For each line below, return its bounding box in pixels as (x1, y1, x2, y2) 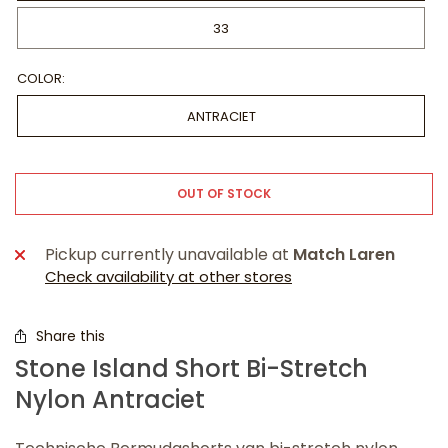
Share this (36, 326, 105, 346)
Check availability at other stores (45, 266, 292, 287)
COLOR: (17, 69, 65, 88)
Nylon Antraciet (15, 383, 205, 416)
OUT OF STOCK (176, 185, 272, 202)
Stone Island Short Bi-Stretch (15, 352, 368, 385)
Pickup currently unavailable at (45, 243, 294, 266)
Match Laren (293, 243, 396, 266)
